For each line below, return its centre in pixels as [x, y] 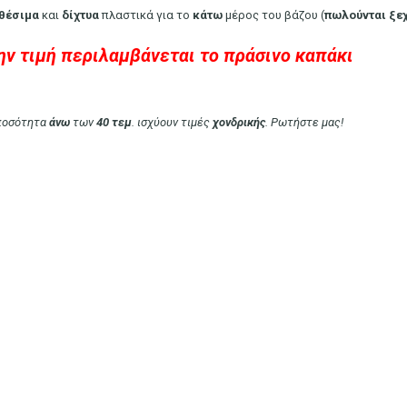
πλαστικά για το [146, 15]
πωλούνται [355, 15]
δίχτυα [80, 15]
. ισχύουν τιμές [172, 122]
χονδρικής [239, 122]
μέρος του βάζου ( [273, 15]
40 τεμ [114, 122]
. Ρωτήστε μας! [304, 122]
